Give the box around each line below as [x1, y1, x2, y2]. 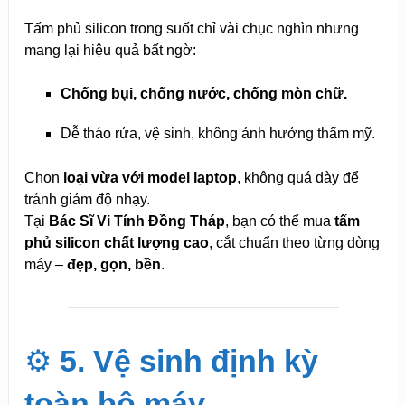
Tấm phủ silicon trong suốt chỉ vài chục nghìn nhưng [24, 21, 359, 37]
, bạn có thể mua [224, 213, 334, 230]
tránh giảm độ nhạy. [24, 192, 150, 208]
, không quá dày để [236, 170, 359, 186]
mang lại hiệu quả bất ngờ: [24, 42, 196, 59]
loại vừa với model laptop [62, 170, 237, 186]
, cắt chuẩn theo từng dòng [208, 235, 380, 251]
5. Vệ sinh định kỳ [59, 344, 318, 379]
